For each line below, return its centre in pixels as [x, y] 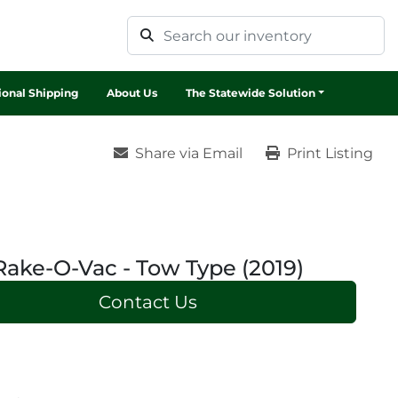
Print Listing [330, 153]
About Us [135, 93]
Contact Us [147, 302]
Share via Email [189, 153]
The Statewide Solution [253, 93]
